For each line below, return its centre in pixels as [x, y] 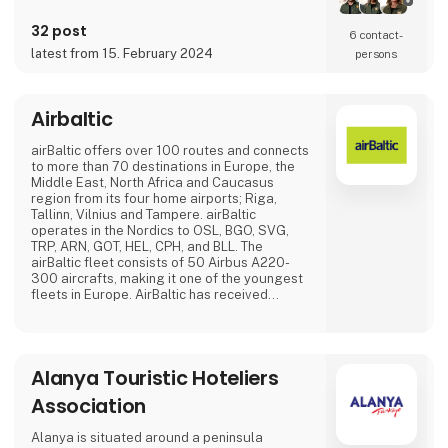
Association [88, 406]
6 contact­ [376, 34]
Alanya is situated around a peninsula [147, 437]
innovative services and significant [137, 326]
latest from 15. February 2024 [122, 53]
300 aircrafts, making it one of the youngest [167, 278]
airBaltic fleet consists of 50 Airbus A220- [161, 262]
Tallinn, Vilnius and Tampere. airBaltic [144, 214]
